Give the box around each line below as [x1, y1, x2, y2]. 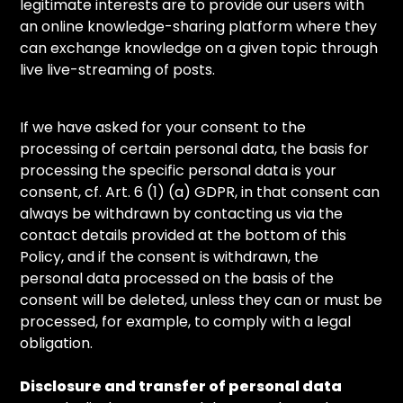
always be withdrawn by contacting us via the [20, 203, 344, 224]
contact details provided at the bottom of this [20, 225, 347, 246]
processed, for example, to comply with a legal [20, 311, 352, 332]
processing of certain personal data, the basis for [20, 139, 370, 159]
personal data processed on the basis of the [20, 268, 335, 289]
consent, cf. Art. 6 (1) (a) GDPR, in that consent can [20, 182, 381, 202]
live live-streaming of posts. [20, 59, 216, 80]
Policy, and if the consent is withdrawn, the [20, 246, 319, 267]
